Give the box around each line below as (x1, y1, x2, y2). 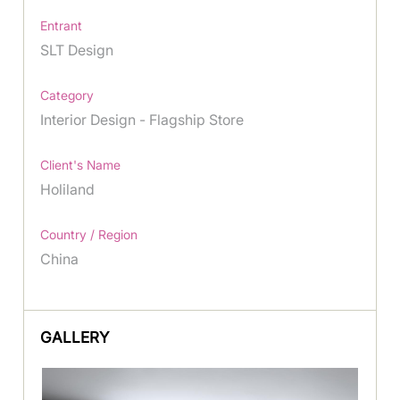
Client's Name (40, 156, 121, 172)
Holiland (40, 179, 96, 198)
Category (40, 87, 95, 103)
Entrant (40, 17, 83, 33)
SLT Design (40, 40, 114, 59)
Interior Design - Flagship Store (40, 110, 245, 129)
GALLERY (40, 328, 110, 346)
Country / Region (40, 226, 138, 242)
